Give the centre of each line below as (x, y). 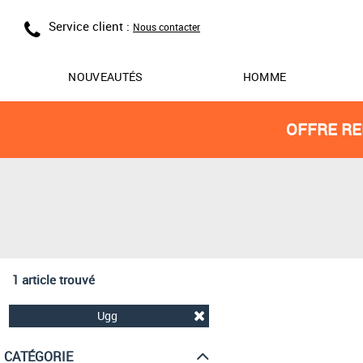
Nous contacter (167, 27)
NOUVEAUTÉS (106, 77)
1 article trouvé (53, 280)
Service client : (91, 26)
